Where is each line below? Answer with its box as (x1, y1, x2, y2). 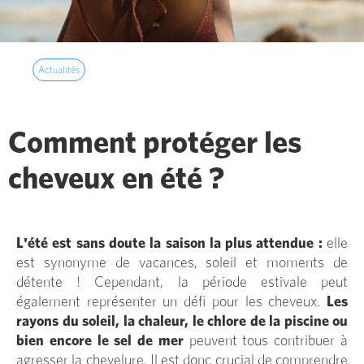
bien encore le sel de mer (16, 333, 184, 349)
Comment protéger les (8, 128, 302, 159)
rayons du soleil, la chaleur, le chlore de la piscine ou (16, 314, 348, 329)
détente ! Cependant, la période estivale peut (16, 275, 348, 290)
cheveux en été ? (8, 163, 224, 195)
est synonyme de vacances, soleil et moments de (16, 255, 348, 271)
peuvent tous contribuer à (183, 333, 349, 349)
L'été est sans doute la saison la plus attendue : (16, 236, 327, 251)
